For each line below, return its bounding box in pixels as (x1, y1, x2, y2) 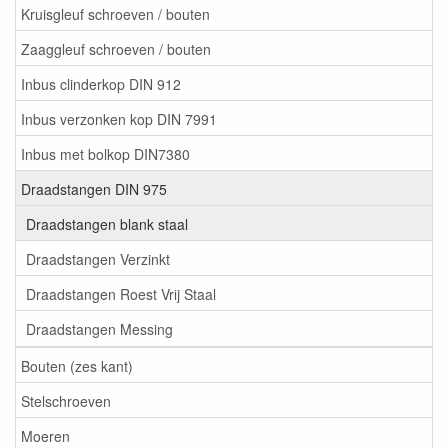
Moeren (21, 425, 70, 446)
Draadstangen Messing (26, 318, 173, 339)
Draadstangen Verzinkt (26, 248, 170, 269)
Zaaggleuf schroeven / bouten (21, 38, 211, 59)
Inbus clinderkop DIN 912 (21, 73, 181, 94)
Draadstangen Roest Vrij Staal (26, 283, 216, 304)
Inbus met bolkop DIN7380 (21, 143, 190, 164)
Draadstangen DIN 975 (21, 178, 167, 199)
